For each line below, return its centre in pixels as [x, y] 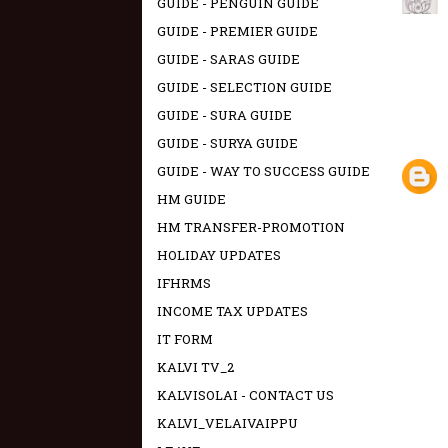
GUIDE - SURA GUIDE [224, 115]
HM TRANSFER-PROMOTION [251, 227]
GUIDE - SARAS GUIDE [228, 59]
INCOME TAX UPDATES [232, 311]
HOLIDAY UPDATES [219, 255]
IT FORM [185, 339]
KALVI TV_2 [195, 367]
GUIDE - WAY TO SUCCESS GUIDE [263, 171]
